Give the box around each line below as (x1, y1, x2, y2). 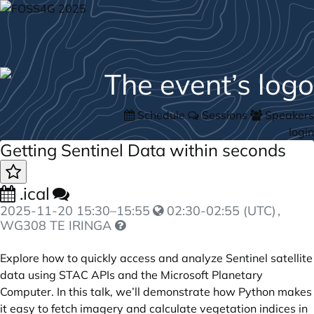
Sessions (199, 108, 250, 122)
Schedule (135, 108, 188, 122)
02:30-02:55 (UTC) (163, 203, 276, 219)
